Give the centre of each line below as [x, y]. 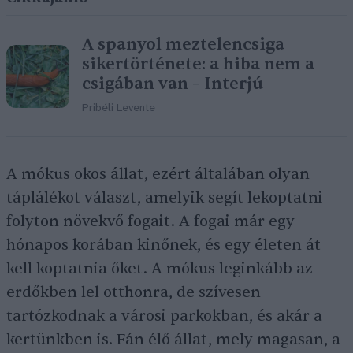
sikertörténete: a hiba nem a [198, 65]
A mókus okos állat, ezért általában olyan [158, 175]
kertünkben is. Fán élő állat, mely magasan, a [173, 340]
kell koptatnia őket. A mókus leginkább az [160, 269]
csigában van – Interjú [173, 84]
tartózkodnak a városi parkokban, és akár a [164, 316]
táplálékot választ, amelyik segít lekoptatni [165, 198]
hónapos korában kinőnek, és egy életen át [163, 245]
